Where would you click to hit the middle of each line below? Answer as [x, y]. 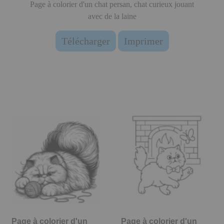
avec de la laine [112, 16]
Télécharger [85, 41]
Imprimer [143, 41]
